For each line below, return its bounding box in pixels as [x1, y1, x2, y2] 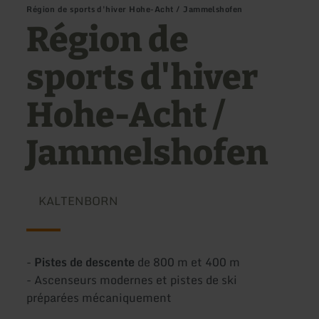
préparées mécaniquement [26, 288, 172, 308]
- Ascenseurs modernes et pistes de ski [26, 271, 238, 290]
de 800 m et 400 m [137, 253, 241, 272]
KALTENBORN [38, 192, 118, 211]
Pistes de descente [34, 253, 138, 272]
